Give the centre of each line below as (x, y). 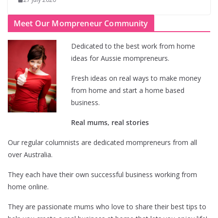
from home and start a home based (128, 91)
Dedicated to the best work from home (133, 46)
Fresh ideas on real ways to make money (136, 78)
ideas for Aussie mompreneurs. (120, 58)
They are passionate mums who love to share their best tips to (107, 207)
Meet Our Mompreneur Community (81, 24)
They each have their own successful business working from (102, 175)
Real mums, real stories (110, 123)
